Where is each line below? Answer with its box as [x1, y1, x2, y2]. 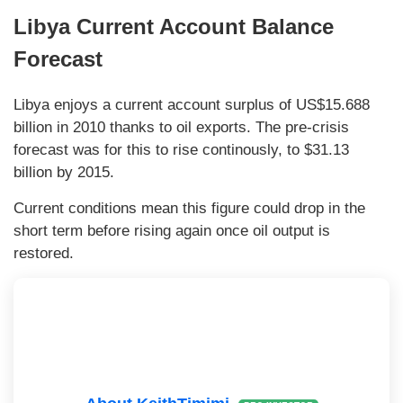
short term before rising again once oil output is [13, 222, 330, 240]
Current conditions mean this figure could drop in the [13, 200, 365, 218]
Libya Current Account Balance [13, 14, 334, 40]
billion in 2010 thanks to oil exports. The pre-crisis [13, 119, 349, 137]
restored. [13, 245, 74, 263]
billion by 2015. [13, 164, 114, 182]
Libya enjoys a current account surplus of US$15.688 [13, 96, 370, 114]
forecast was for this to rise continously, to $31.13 [13, 141, 349, 159]
